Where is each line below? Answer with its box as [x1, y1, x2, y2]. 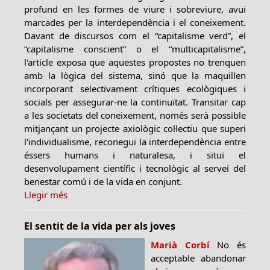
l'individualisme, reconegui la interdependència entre [24, 135, 246, 148]
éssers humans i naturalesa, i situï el [24, 148, 246, 161]
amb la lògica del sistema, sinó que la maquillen [24, 69, 246, 81]
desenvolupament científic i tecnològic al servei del [24, 162, 246, 174]
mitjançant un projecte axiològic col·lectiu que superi [24, 122, 246, 134]
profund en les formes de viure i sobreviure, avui [24, 2, 246, 15]
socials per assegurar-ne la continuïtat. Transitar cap [24, 95, 246, 108]
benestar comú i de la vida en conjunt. [24, 175, 182, 187]
